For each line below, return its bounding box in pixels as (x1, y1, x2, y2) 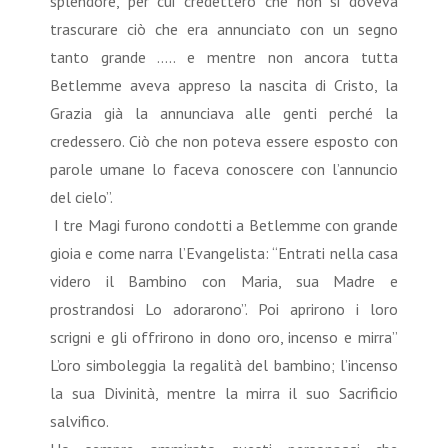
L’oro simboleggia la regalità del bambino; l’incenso (50, 354, 398, 375)
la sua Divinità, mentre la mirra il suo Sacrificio (50, 382, 398, 403)
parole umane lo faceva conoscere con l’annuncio (50, 158, 398, 179)
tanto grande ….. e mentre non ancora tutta (50, 46, 398, 67)
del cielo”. (50, 186, 113, 207)
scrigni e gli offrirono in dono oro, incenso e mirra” (50, 326, 398, 347)
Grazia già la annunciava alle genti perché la (50, 102, 398, 123)
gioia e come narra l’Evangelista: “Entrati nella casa (50, 242, 398, 263)
